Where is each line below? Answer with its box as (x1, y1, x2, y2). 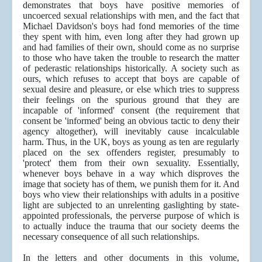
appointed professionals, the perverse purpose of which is (23, 211, 239, 221)
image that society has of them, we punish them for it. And (23, 179, 239, 189)
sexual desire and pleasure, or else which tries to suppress (23, 84, 239, 95)
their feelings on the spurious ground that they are (23, 95, 239, 105)
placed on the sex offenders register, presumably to (23, 147, 239, 158)
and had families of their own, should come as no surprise (23, 42, 239, 53)
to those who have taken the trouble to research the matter (23, 53, 239, 63)
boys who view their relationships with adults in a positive (23, 189, 239, 200)
